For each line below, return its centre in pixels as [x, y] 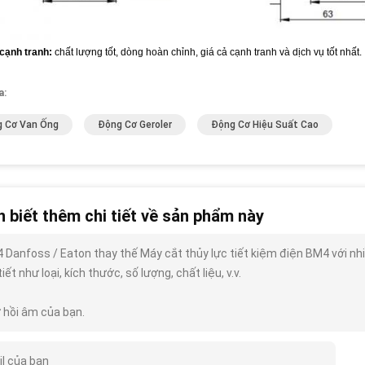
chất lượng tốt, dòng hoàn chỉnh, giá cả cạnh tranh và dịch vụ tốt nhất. [207, 53]
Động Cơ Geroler [135, 125]
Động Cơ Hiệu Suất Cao [265, 125]
